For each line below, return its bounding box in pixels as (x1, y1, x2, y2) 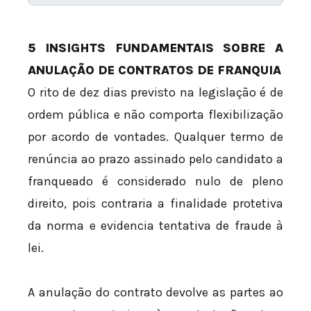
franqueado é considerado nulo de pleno (28, 174, 283, 190)
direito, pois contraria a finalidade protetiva (28, 196, 283, 212)
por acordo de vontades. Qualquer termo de (28, 129, 283, 145)
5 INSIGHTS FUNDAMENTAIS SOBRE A (28, 40, 283, 56)
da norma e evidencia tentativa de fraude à (28, 218, 283, 234)
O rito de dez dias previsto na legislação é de (28, 85, 283, 101)
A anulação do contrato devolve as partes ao (28, 284, 283, 300)
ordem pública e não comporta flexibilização (28, 107, 283, 123)
